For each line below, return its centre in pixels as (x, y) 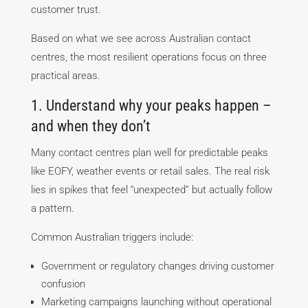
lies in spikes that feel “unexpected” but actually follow (151, 190)
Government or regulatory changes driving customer (157, 266)
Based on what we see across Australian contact (141, 39)
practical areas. (65, 76)
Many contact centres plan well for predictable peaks (149, 153)
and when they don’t (90, 126)
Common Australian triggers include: (112, 238)
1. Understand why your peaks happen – (151, 106)
